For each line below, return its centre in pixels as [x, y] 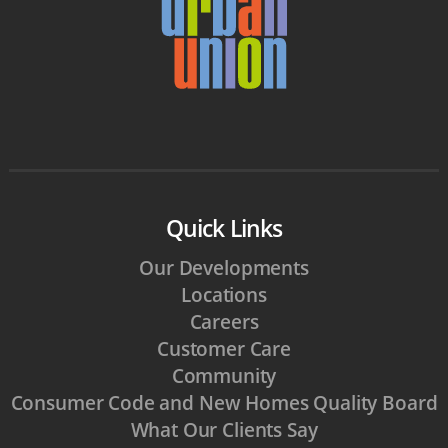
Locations [224, 294]
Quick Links [224, 228]
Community [224, 375]
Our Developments [224, 267]
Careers [224, 321]
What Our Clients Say [224, 429]
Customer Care [224, 348]
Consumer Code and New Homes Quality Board [224, 402]
